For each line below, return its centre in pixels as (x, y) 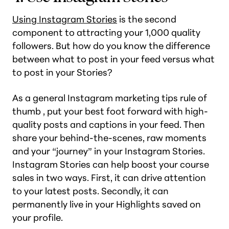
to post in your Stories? (62, 72)
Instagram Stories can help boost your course (111, 164)
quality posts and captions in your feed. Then (109, 124)
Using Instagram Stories (65, 19)
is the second (147, 19)
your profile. (38, 217)
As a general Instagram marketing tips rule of (110, 98)
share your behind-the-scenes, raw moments (109, 138)
